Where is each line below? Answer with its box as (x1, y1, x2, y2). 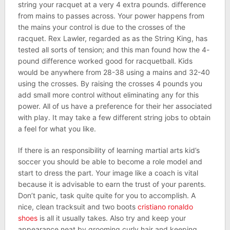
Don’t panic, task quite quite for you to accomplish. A (17, 191, 196, 200)
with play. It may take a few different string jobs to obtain (17, 113, 210, 122)
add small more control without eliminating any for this (17, 90, 199, 99)
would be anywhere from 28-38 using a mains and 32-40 (17, 68, 210, 76)
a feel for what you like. (17, 124, 96, 133)
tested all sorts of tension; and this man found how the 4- (17, 45, 209, 54)
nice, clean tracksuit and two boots (17, 202, 138, 211)
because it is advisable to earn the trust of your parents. (17, 180, 206, 188)
